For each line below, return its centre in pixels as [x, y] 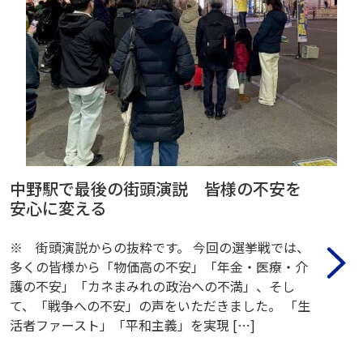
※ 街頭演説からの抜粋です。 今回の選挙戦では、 [160, 247]
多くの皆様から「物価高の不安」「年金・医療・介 [159, 266]
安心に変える [58, 207]
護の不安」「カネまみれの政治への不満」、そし [152, 286]
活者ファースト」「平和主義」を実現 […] [132, 325]
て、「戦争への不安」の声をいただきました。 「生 [160, 305]
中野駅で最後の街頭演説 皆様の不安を [156, 188]
